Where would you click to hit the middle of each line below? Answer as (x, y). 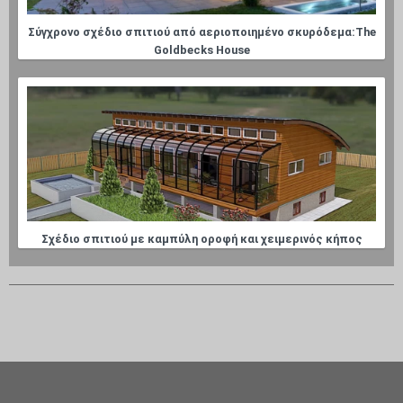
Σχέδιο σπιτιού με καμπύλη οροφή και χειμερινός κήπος (201, 239)
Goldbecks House (201, 50)
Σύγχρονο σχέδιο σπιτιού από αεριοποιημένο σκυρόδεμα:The (201, 32)
